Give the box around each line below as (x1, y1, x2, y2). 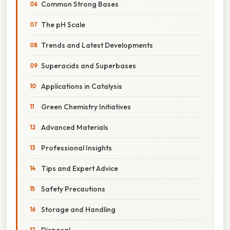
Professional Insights (41, 143, 112, 152)
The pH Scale (41, 20, 85, 29)
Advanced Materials (41, 122, 108, 132)
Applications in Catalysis (41, 81, 122, 91)
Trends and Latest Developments (41, 40, 153, 50)
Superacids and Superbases (41, 61, 136, 70)
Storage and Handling (41, 204, 116, 214)
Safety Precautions (41, 184, 105, 194)
